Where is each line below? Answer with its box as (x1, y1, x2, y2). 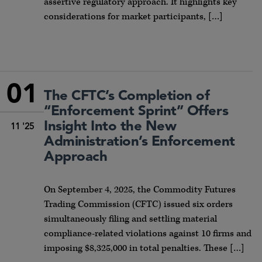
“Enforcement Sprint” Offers (44, 104, 229, 119)
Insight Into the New (44, 119, 177, 134)
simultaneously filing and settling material (44, 212, 217, 225)
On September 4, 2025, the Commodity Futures (44, 183, 236, 196)
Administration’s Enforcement (44, 135, 235, 149)
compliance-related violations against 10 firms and (44, 227, 251, 240)
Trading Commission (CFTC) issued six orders (44, 198, 233, 211)
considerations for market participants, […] (44, 11, 223, 23)
